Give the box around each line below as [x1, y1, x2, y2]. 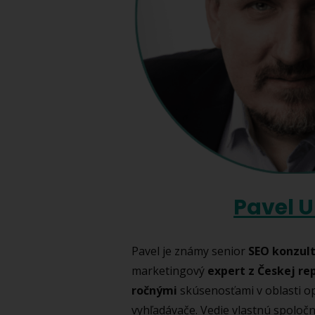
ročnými [131, 282, 177, 298]
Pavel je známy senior [131, 243, 248, 259]
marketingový [131, 262, 207, 278]
